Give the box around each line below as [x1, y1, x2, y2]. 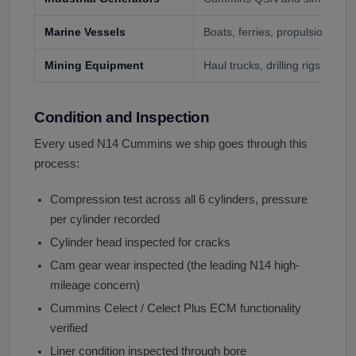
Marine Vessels [44, 25, 126, 38]
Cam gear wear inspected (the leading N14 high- [50, 258, 300, 272]
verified [50, 321, 87, 335]
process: [34, 157, 79, 170]
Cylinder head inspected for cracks [50, 235, 230, 249]
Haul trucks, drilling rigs [203, 58, 320, 72]
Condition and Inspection [34, 108, 210, 126]
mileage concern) [50, 278, 140, 292]
